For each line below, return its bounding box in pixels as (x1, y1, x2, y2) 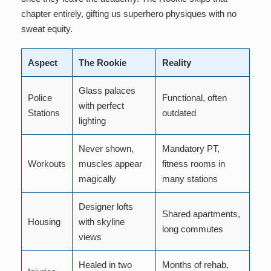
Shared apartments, (162, 209, 240, 219)
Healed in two (79, 260, 132, 270)
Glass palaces (79, 85, 135, 96)
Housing (28, 217, 60, 227)
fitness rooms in (162, 158, 225, 169)
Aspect (28, 57, 57, 68)
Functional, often (162, 93, 227, 103)
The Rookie (79, 57, 126, 68)
